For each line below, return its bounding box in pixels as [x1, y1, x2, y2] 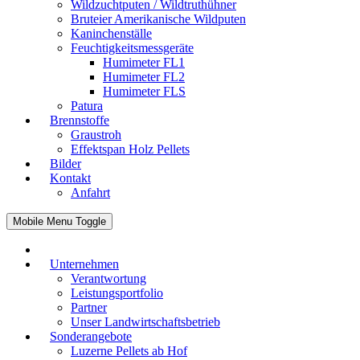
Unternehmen [50, 257, 119, 271]
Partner [71, 301, 107, 314]
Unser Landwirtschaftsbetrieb [71, 315, 220, 329]
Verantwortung [71, 272, 146, 285]
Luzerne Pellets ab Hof [71, 344, 187, 358]
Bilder [50, 157, 81, 170]
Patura [71, 99, 103, 112]
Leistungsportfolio [71, 286, 163, 300]
